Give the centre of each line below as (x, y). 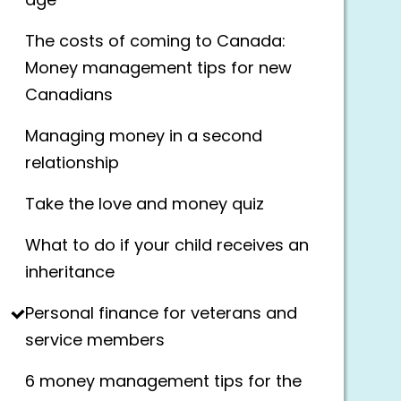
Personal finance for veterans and (161, 314)
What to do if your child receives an (167, 246)
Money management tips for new (158, 69)
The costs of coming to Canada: (155, 42)
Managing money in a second (144, 137)
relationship (72, 164)
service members (95, 341)
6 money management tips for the (163, 382)
